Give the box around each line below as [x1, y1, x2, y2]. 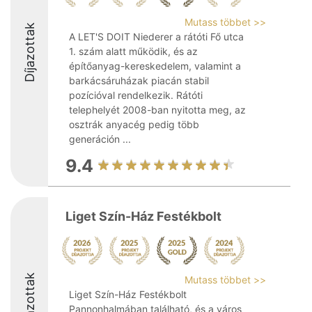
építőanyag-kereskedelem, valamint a [69, 60, 241, 72]
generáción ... [69, 133, 131, 145]
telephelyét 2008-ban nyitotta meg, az [69, 104, 246, 116]
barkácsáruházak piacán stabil [69, 75, 209, 86]
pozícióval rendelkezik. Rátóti [69, 89, 203, 101]
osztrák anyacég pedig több [69, 118, 199, 130]
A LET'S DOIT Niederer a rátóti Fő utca [69, 31, 244, 42]
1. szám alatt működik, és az [69, 45, 198, 57]
